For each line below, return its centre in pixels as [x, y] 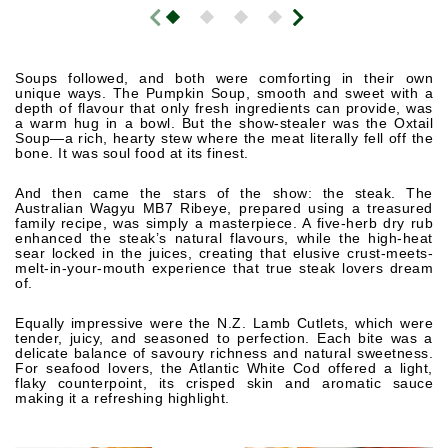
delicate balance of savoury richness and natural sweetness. [224, 353]
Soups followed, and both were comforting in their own [224, 78]
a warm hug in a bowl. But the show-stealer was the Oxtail [224, 123]
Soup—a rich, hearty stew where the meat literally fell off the [224, 138]
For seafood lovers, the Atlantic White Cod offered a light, [224, 368]
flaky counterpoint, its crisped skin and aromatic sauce [224, 383]
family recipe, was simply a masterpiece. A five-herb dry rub [224, 223]
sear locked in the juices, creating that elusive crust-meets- [224, 253]
